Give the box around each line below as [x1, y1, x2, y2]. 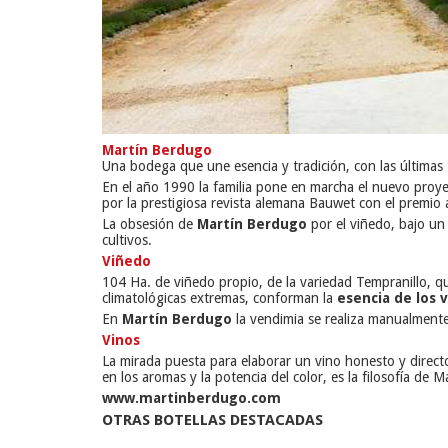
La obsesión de [102, 215, 197, 232]
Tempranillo [356, 273, 427, 290]
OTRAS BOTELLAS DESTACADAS [102, 410, 323, 429]
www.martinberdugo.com [102, 389, 281, 406]
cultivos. [102, 231, 152, 248]
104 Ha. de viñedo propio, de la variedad [102, 273, 356, 290]
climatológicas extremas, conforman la [102, 289, 333, 306]
